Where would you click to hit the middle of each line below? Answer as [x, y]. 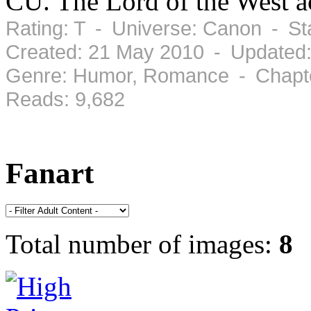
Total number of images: [142, 244]
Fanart [50, 173]
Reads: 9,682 [65, 99]
